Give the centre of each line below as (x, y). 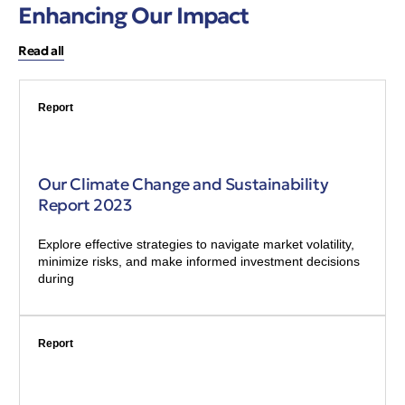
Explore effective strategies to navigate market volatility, (196, 244)
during (56, 278)
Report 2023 (85, 204)
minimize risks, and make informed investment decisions (199, 261)
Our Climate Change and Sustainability (184, 184)
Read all (41, 50)
